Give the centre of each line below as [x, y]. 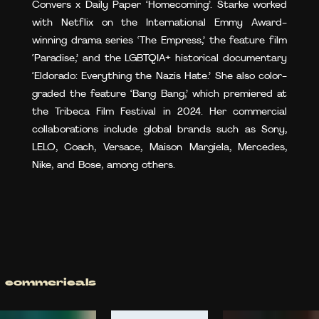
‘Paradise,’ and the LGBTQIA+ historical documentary [159, 59]
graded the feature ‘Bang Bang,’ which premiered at [159, 94]
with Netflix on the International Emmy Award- [159, 23]
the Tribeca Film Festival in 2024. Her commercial [159, 112]
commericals [50, 283]
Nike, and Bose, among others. [103, 166]
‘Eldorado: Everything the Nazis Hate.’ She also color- [159, 77]
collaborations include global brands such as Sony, [159, 130]
